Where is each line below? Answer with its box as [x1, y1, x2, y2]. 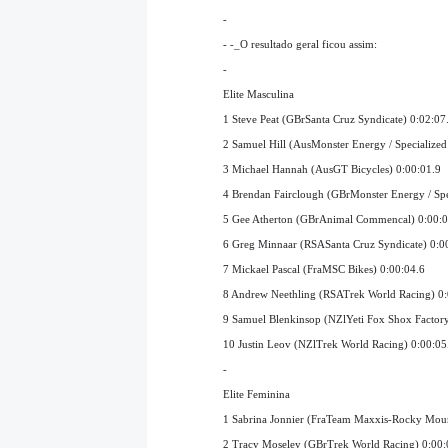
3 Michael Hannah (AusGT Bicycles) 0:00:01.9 [223, 162, 441, 175]
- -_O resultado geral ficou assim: [223, 37, 377, 50]
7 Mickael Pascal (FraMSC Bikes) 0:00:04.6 [223, 262, 425, 275]
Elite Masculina [223, 87, 294, 100]
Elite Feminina [223, 387, 290, 400]
